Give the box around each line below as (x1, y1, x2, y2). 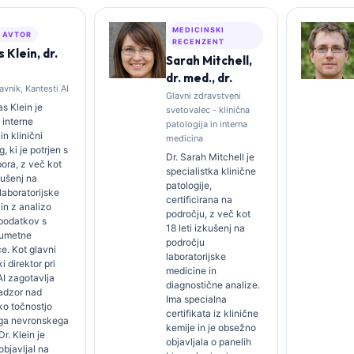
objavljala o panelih (166, 336, 252, 348)
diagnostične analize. (166, 279, 261, 291)
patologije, (166, 179, 213, 191)
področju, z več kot (166, 208, 251, 220)
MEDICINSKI (172, 25, 224, 34)
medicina (166, 133, 204, 144)
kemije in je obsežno (166, 322, 257, 333)
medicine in (166, 265, 217, 277)
